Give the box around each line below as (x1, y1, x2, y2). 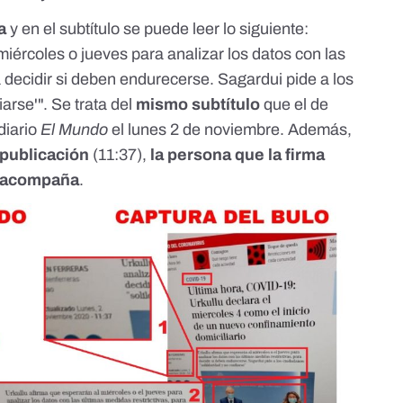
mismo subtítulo (136, 94, 261, 113)
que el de (260, 94, 329, 113)
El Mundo (40, 120, 109, 139)
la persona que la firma (150, 145, 326, 164)
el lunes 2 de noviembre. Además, (108, 120, 353, 139)
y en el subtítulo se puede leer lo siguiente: (6, 19, 309, 38)
